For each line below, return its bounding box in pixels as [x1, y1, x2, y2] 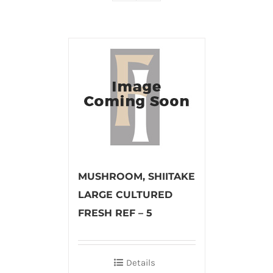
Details [126, 257, 155, 268]
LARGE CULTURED [77, 188, 172, 200]
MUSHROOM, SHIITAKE [77, 170, 195, 182]
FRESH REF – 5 [77, 207, 152, 219]
